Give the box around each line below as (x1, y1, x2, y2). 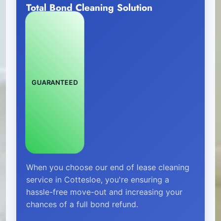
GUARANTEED (31, 78, 79, 86)
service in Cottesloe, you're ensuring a (26, 174, 169, 184)
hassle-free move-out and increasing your (26, 186, 183, 197)
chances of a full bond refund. (26, 199, 138, 209)
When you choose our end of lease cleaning (26, 162, 189, 172)
